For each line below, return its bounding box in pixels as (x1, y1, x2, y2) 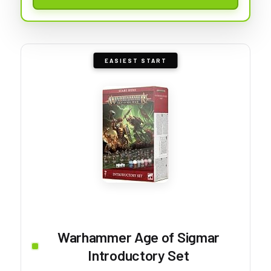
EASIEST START (104, 56, 167, 64)
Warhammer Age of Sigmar (57, 227, 220, 246)
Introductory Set (88, 246, 189, 264)
